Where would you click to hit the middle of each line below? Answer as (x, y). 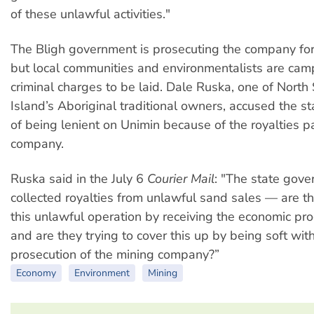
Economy (36, 273)
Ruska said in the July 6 (79, 179)
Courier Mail (181, 179)
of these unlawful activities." (90, 14)
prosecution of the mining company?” (115, 255)
